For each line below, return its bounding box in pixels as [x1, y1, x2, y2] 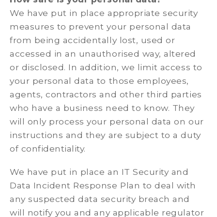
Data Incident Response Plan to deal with [10, 180, 196, 190]
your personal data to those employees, [10, 76, 189, 86]
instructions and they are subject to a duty [10, 130, 201, 140]
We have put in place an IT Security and [10, 167, 189, 177]
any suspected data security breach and [10, 194, 190, 204]
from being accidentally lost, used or [10, 35, 175, 45]
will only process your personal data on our [10, 116, 204, 126]
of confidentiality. [10, 143, 86, 154]
